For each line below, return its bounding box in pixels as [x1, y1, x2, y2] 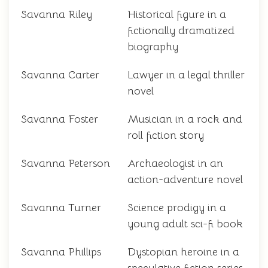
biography [127, 40, 178, 54]
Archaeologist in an [127, 157, 223, 170]
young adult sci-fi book [127, 217, 243, 231]
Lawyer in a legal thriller [127, 68, 245, 82]
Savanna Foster [21, 112, 98, 126]
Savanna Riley [21, 8, 92, 22]
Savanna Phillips [21, 245, 101, 259]
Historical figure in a [127, 8, 226, 22]
